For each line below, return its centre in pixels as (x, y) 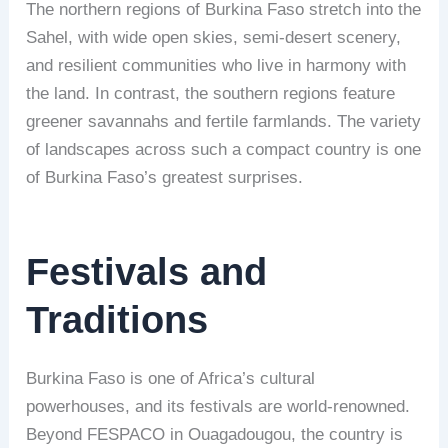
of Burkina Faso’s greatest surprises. (165, 177)
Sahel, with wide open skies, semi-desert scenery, (214, 37)
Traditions (117, 320)
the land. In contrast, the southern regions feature (211, 93)
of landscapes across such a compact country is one (224, 149)
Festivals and (147, 272)
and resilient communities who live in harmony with (216, 65)
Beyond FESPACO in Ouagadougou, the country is (215, 435)
